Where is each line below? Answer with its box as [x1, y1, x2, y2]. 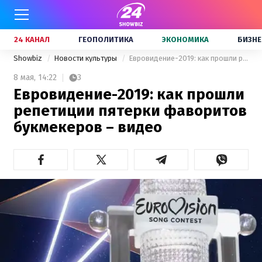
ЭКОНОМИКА [162, 35, 209, 44]
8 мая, [13, 73, 36, 82]
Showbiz [13, 54, 44, 63]
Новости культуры [54, 54, 119, 63]
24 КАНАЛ [14, 35, 50, 44]
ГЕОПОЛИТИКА [78, 35, 133, 44]
